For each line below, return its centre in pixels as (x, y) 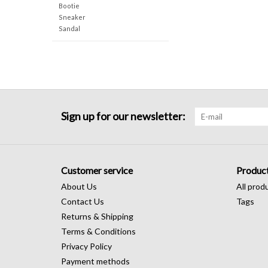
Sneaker (72, 17)
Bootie (69, 5)
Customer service (97, 170)
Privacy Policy (86, 246)
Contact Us (83, 201)
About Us (79, 186)
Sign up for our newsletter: (123, 116)
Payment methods (95, 261)
